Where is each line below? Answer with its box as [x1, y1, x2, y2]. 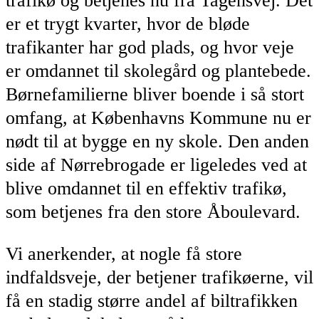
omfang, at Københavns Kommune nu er [6, 108, 311, 129]
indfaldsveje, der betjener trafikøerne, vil [6, 266, 313, 288]
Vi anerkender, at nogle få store [6, 243, 242, 264]
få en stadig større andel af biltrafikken [6, 290, 298, 311]
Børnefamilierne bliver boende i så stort [6, 84, 304, 105]
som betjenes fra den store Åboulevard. [6, 202, 300, 223]
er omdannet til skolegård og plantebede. [6, 61, 311, 82]
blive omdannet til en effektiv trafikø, [6, 178, 287, 199]
